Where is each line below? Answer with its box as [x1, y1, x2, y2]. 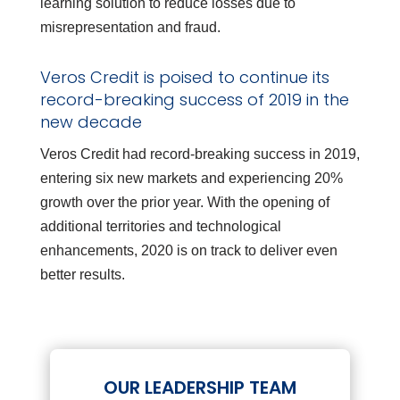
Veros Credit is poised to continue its [39, 66, 329, 89]
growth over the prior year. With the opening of [39, 195, 329, 211]
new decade [39, 111, 142, 134]
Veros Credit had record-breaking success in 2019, [39, 146, 360, 162]
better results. [39, 267, 125, 283]
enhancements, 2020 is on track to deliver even [39, 243, 337, 259]
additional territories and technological [39, 219, 281, 235]
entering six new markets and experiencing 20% [39, 171, 343, 187]
